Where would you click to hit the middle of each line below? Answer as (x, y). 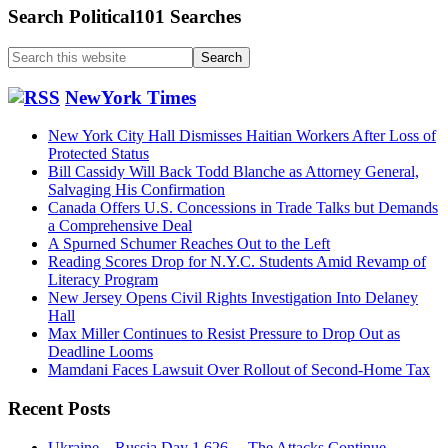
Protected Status (98, 154)
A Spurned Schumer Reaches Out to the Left (189, 244)
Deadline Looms (100, 352)
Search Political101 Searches (124, 17)
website (31, 90)
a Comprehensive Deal (120, 226)
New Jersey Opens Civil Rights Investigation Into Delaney (233, 298)
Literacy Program (103, 280)
